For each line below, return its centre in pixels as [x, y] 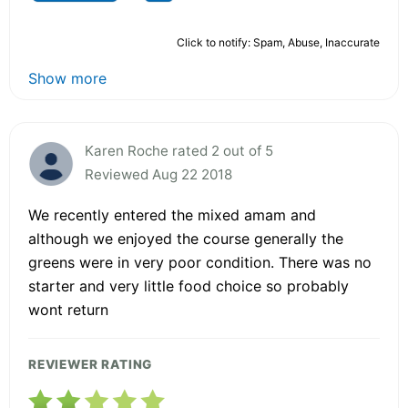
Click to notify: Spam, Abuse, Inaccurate [278, 42]
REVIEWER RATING [91, 364]
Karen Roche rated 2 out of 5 [179, 150]
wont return [68, 309]
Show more [67, 78]
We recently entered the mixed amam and [172, 214]
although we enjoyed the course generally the [186, 238]
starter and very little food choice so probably [189, 286]
